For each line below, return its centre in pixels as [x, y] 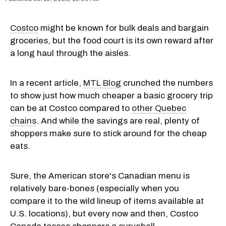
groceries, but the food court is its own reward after [112, 40]
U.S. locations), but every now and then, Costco [104, 213]
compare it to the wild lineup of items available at [107, 201]
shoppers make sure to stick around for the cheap [108, 133]
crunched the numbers [167, 83]
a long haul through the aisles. [70, 53]
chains [23, 121]
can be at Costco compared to [71, 108]
